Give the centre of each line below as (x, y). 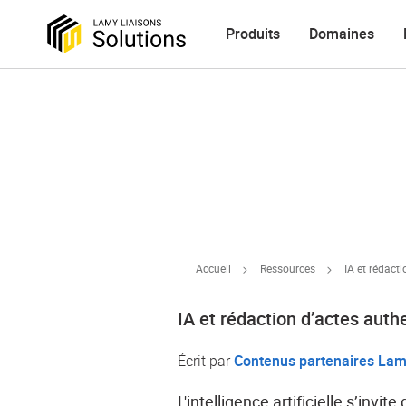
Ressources (288, 269)
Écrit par (206, 361)
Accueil (214, 269)
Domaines (342, 34)
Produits (253, 34)
